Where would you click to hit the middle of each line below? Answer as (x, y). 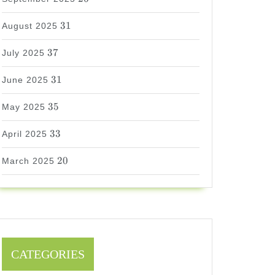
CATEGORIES (48, 254)
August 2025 (30, 26)
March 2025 (28, 161)
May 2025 (24, 107)
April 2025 (25, 134)
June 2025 (25, 80)
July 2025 (23, 53)
